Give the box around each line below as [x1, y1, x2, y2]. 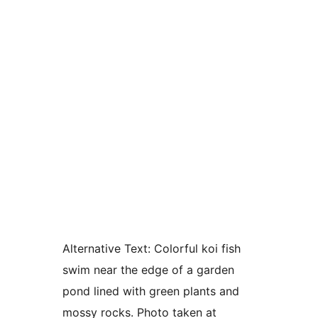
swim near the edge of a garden [62, 263, 234, 277]
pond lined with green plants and [62, 284, 239, 298]
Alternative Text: [62, 241, 150, 256]
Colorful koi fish [150, 241, 241, 256]
